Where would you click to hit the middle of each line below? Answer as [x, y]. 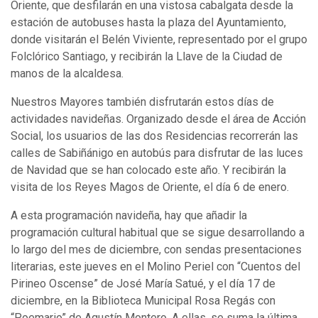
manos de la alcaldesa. [67, 74]
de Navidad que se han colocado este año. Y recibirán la [148, 170]
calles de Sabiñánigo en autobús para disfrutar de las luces [157, 153]
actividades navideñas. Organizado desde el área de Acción [158, 119]
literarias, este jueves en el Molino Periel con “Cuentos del [155, 267]
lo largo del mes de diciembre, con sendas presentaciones [156, 250]
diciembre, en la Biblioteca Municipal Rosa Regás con [143, 301]
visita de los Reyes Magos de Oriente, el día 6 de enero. [150, 187]
